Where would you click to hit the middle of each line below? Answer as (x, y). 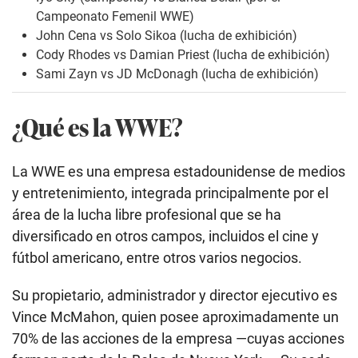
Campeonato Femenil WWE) (115, 17)
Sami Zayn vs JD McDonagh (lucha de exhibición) (177, 74)
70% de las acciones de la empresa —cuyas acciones (178, 339)
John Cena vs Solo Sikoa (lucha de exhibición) (167, 36)
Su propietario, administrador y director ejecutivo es (175, 296)
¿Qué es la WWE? (97, 127)
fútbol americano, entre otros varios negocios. (157, 258)
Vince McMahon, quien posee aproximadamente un (175, 317)
